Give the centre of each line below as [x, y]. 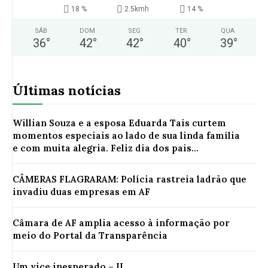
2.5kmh [137, 9]
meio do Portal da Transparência [90, 235]
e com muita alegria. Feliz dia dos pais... [106, 148]
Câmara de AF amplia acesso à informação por [121, 223]
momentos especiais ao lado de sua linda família [126, 135]
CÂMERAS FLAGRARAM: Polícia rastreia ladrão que [130, 179]
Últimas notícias [67, 90]
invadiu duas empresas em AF [81, 191]
